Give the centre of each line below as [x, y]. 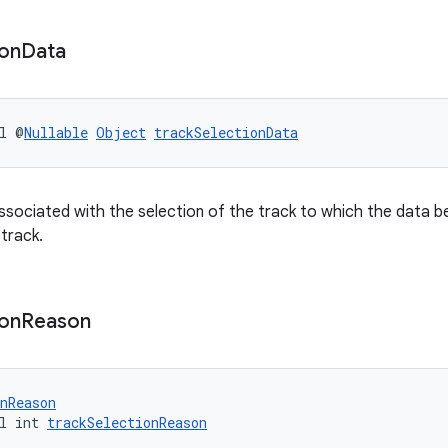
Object [121, 132]
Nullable [56, 132]
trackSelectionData [226, 132]
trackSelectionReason [127, 422]
